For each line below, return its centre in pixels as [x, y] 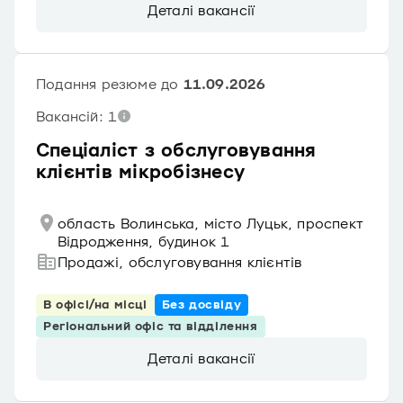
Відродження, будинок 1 [144, 242]
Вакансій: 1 [77, 117]
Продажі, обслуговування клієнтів [180, 263]
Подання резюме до [110, 85]
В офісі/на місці [95, 305]
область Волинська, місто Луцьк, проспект [211, 224]
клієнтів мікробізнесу [141, 173]
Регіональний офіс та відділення [151, 327]
